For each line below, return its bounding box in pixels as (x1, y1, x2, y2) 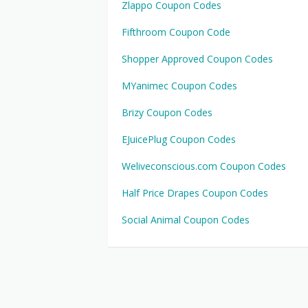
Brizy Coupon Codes (122, 106, 212, 119)
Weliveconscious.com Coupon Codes (122, 159, 286, 173)
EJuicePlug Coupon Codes (122, 133, 236, 146)
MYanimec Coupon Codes (122, 79, 237, 92)
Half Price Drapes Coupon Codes (122, 186, 268, 199)
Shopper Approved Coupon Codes (122, 52, 273, 65)
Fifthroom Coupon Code (122, 25, 230, 38)
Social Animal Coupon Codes (122, 213, 250, 226)
